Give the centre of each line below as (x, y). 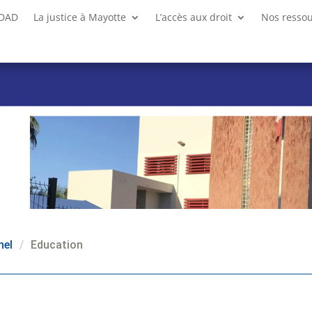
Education (57, 245)
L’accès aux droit (193, 17)
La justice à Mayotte (79, 17)
